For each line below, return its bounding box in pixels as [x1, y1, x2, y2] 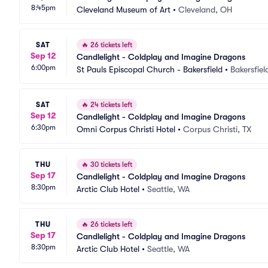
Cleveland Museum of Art [77, 5, 170, 14]
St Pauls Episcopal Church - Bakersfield [77, 65, 223, 74]
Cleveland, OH [178, 5, 232, 14]
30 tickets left [89, 160, 132, 169]
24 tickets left [89, 100, 132, 109]
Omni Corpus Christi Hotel [77, 124, 175, 134]
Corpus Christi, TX [183, 124, 251, 134]
